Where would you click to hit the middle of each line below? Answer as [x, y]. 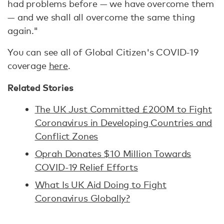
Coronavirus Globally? [82, 198]
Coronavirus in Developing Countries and [123, 123]
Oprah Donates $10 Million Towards [113, 154]
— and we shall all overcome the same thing [101, 17]
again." [23, 31]
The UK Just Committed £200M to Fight [123, 109]
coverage [28, 66]
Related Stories [40, 87]
